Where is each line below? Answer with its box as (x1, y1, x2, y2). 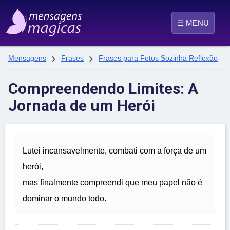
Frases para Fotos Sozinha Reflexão (99, 54, 218, 62)
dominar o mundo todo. (23, 194, 106, 203)
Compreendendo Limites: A (8, 80, 198, 98)
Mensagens (8, 54, 46, 62)
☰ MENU (177, 18, 209, 27)
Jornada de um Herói (8, 97, 155, 115)
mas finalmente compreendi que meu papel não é (23, 178, 202, 187)
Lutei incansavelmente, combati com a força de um (23, 146, 206, 156)
